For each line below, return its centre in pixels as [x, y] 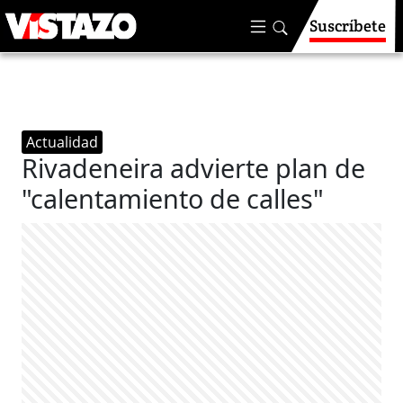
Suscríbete [348, 26]
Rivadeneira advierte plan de [194, 168]
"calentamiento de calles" [173, 198]
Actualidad [63, 142]
